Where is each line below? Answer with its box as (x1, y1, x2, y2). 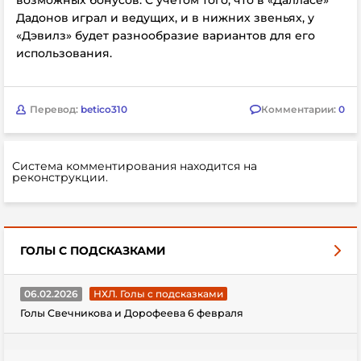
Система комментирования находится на (12, 158, 257, 173)
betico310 (81, 103, 127, 115)
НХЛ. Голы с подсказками (93, 287, 223, 300)
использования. (16, 45, 112, 60)
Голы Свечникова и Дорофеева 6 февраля (20, 306, 243, 319)
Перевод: (30, 103, 81, 115)
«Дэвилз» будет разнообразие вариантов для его (16, 27, 315, 43)
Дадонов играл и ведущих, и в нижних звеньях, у (16, 10, 314, 25)
